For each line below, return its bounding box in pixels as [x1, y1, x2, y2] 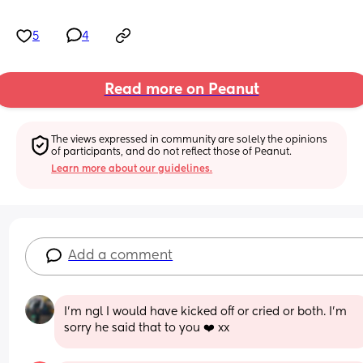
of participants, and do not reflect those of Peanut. [51, 147, 293, 157]
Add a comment [68, 249, 173, 263]
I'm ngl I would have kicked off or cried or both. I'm [64, 305, 348, 318]
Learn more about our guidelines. [51, 164, 213, 174]
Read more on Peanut [104, 83, 259, 98]
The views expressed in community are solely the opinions [51, 135, 328, 145]
